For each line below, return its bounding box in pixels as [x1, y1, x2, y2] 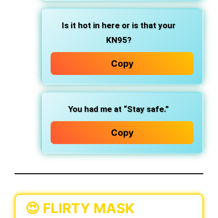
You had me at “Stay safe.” [68, 104, 169, 114]
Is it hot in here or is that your [61, 20, 176, 30]
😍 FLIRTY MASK [25, 200, 134, 217]
